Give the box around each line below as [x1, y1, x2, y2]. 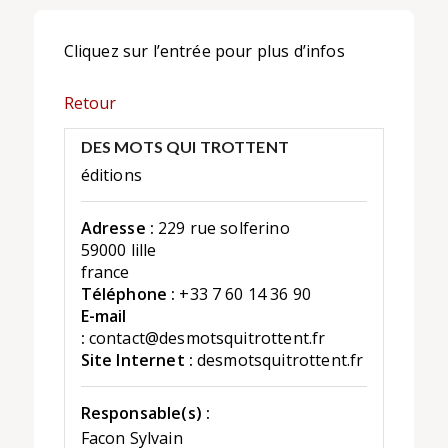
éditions [80, 164, 142, 187]
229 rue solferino [158, 217, 290, 240]
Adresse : [80, 217, 155, 240]
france [80, 261, 130, 284]
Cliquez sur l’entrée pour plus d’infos [63, 40, 345, 62]
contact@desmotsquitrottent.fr [88, 327, 326, 350]
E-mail [80, 305, 127, 328]
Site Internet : [80, 349, 193, 372]
